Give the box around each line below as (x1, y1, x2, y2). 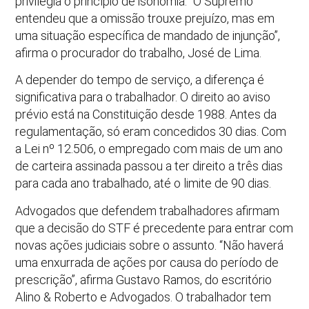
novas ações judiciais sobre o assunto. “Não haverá (15, 237, 284, 252)
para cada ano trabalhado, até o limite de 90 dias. (15, 176, 272, 191)
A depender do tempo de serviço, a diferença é (15, 72, 265, 88)
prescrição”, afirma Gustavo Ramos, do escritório (15, 272, 272, 287)
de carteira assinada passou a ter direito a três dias (15, 159, 283, 174)
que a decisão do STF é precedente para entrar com (15, 220, 294, 235)
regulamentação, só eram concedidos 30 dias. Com (15, 124, 287, 139)
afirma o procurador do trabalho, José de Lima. (15, 45, 262, 60)
